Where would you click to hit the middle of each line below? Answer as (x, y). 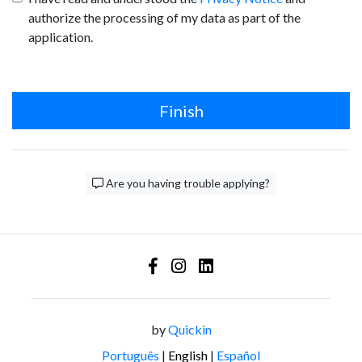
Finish (181, 110)
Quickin (189, 329)
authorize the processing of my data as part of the (164, 17)
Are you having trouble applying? (187, 183)
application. (61, 36)
